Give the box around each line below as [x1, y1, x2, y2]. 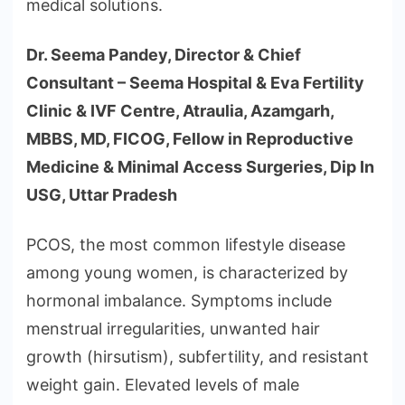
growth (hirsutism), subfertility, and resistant [26, 347, 369, 367]
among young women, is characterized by [26, 263, 348, 283]
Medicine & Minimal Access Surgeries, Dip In [26, 157, 374, 177]
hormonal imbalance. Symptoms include [26, 291, 332, 311]
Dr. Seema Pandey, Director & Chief [26, 45, 301, 65]
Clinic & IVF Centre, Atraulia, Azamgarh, [26, 101, 334, 121]
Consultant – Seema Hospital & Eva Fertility [26, 73, 364, 93]
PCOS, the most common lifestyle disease [26, 235, 345, 255]
